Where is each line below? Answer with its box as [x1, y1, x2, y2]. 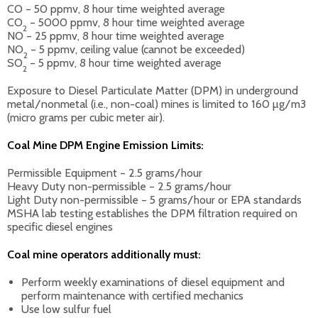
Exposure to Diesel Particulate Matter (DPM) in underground [7, 84, 298, 97]
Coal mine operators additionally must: [7, 248, 201, 261]
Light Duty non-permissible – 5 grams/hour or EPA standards [7, 193, 302, 207]
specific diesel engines [7, 220, 113, 234]
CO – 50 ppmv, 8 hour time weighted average [7, 2, 225, 16]
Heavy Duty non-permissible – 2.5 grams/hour [7, 180, 231, 193]
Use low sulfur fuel [21, 302, 111, 316]
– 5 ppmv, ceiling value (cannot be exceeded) [28, 43, 245, 56]
